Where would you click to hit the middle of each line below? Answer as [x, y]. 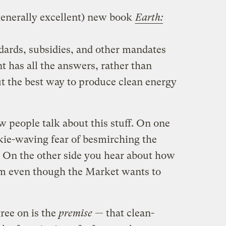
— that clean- [123, 213]
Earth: [149, 17]
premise [75, 213]
